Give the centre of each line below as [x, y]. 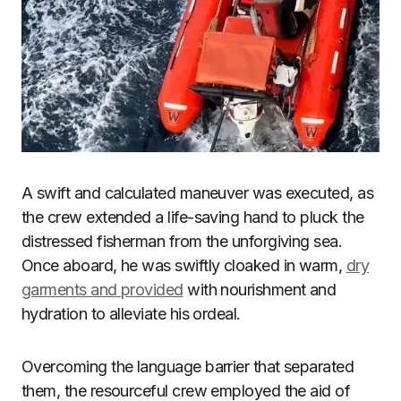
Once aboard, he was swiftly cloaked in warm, [184, 265]
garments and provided [102, 289]
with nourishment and [260, 289]
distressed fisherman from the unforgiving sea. [182, 241]
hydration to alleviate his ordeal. [131, 313]
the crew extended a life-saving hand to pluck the [193, 217]
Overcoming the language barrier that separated [188, 366]
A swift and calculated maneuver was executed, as [198, 192]
